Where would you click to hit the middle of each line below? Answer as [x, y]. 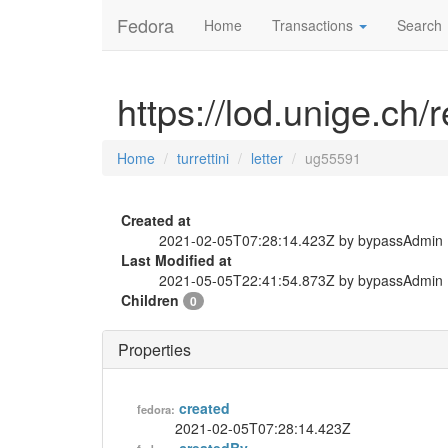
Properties [154, 349]
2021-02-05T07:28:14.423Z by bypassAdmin [301, 240]
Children [152, 300]
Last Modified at [176, 260]
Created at [156, 220]
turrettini [203, 158]
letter [267, 158]
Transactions [314, 25]
